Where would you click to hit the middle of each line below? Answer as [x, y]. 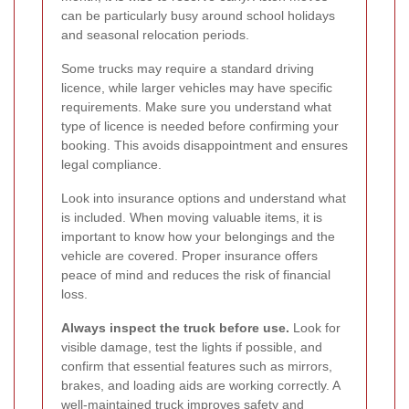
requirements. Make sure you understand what [196, 106]
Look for [315, 327]
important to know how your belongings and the [198, 236]
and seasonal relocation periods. [155, 34]
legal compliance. [111, 164]
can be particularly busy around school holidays [198, 15]
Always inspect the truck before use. [175, 327]
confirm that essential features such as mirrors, [197, 366]
